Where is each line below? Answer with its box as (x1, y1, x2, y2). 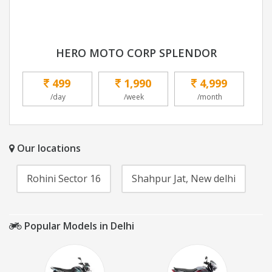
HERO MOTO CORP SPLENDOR (55, 46, 217, 61)
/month (197, 92, 222, 103)
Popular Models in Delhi (22, 219, 134, 233)
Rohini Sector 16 (26, 172, 101, 186)
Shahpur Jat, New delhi (131, 172, 236, 186)
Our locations (15, 141, 81, 155)
